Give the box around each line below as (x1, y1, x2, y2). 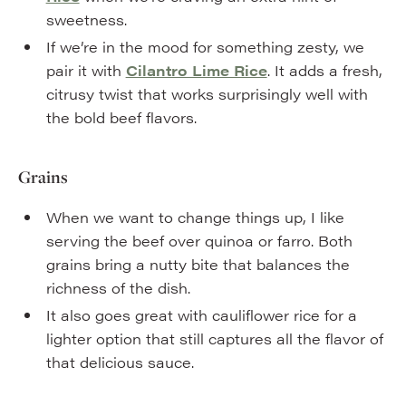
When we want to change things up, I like (45, 207, 344, 227)
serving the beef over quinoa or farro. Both (45, 230, 353, 251)
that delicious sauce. (45, 352, 194, 372)
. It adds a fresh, (266, 60, 382, 81)
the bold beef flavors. (45, 107, 197, 128)
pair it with (45, 60, 126, 81)
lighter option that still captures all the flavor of (45, 328, 383, 349)
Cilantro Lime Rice (125, 60, 267, 81)
